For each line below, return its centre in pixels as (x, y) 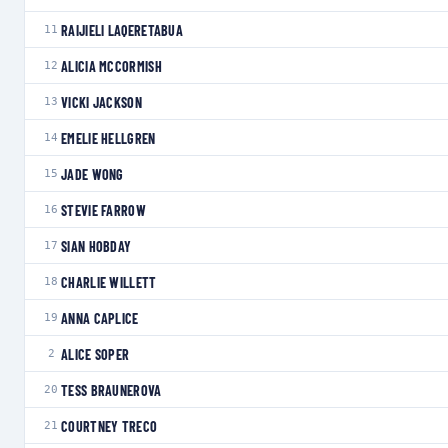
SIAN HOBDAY (96, 246)
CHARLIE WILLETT (109, 282)
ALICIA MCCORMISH (111, 66)
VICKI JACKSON (101, 102)
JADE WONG (92, 174)
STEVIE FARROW (103, 210)
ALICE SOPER (95, 354)
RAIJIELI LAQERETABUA (122, 30)
